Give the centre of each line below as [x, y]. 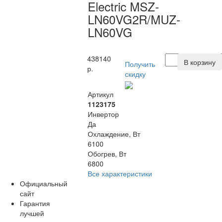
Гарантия [35, 203]
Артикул [100, 94]
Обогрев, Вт [107, 153]
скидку [136, 74]
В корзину [199, 62]
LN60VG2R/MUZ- [134, 19]
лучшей [32, 213]
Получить [140, 64]
